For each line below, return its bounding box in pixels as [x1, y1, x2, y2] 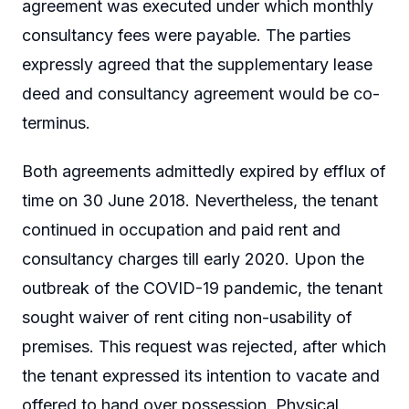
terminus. [22, 112, 90, 132]
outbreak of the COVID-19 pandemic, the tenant [22, 278, 383, 299]
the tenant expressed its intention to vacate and [22, 366, 380, 386]
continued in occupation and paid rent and [22, 220, 341, 240]
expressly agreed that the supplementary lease [22, 54, 372, 74]
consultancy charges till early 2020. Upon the [22, 249, 364, 269]
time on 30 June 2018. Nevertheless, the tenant [22, 191, 378, 211]
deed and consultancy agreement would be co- [22, 83, 380, 103]
